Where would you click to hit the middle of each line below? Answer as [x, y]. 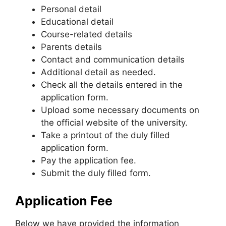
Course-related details [87, 34]
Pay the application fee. [89, 160]
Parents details [71, 47]
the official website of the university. [114, 122]
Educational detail [77, 21]
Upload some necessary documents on [120, 110]
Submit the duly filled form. [96, 173]
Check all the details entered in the [112, 84]
